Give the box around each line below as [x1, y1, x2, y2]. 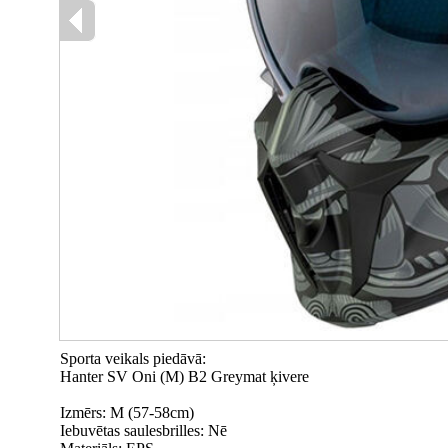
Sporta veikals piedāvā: [60, 350, 206, 367]
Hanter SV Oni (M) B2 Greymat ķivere [60, 368, 309, 385]
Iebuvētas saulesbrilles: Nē [60, 422, 227, 439]
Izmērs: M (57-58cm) [60, 404, 194, 421]
